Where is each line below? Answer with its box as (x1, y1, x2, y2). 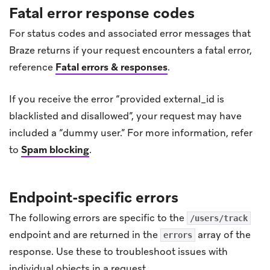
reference (9, 60, 55, 74)
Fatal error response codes (9, 3, 195, 22)
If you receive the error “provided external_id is (9, 92, 224, 105)
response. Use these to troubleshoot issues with (9, 245, 228, 258)
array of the (195, 228, 251, 241)
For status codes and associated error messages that (9, 27, 251, 40)
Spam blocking (21, 143, 89, 156)
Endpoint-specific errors (9, 187, 178, 207)
